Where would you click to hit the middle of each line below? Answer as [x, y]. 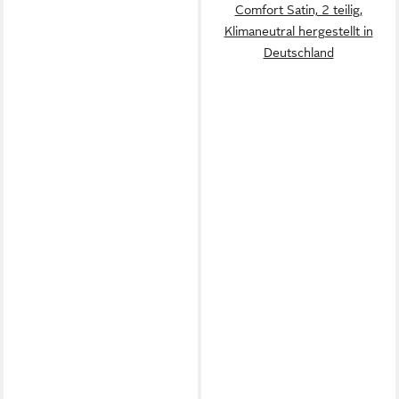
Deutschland [298, 53]
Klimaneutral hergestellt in [298, 31]
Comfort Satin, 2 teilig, [298, 10]
